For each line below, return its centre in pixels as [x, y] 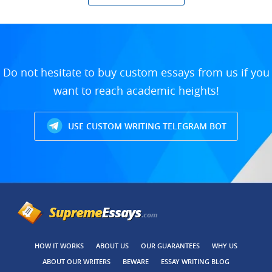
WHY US [225, 246]
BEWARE [136, 261]
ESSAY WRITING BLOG [195, 261]
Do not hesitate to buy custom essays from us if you [136, 72]
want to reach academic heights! [136, 90]
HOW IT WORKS [59, 246]
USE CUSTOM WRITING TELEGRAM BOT [146, 126]
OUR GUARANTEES [170, 246]
